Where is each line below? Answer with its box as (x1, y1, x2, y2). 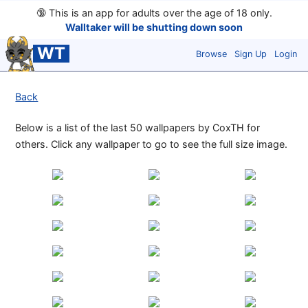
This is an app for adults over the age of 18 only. (45, 7, 272, 19)
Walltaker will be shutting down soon (65, 21, 243, 33)
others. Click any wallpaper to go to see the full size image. (15, 138, 288, 151)
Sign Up (234, 48, 267, 59)
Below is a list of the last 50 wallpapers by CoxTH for (15, 122, 261, 134)
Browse (196, 48, 227, 59)
